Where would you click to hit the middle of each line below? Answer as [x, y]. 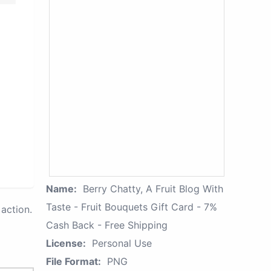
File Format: [73, 261]
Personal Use [122, 243]
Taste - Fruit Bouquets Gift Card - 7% [132, 207]
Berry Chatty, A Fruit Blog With [153, 189]
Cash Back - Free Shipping [107, 225]
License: [66, 243]
